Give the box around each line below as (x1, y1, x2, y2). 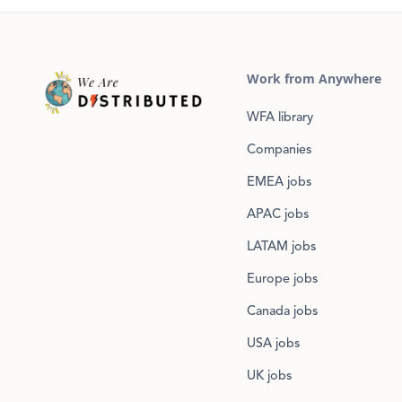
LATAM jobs (247, 240, 317, 254)
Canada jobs (247, 305, 319, 319)
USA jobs (247, 337, 301, 351)
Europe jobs (247, 273, 319, 286)
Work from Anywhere (247, 70, 382, 87)
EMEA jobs (247, 176, 312, 189)
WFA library (247, 111, 314, 125)
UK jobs (247, 370, 293, 383)
